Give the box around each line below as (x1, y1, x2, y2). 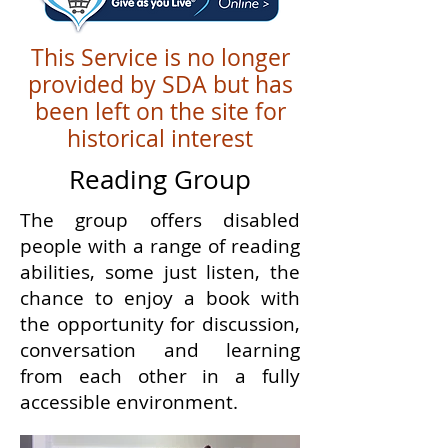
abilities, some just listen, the (20, 259, 300, 285)
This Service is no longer (30, 42, 290, 73)
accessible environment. (20, 389, 238, 415)
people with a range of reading (20, 233, 300, 259)
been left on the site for (34, 96, 286, 127)
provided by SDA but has (27, 69, 293, 100)
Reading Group (69, 162, 251, 197)
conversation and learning (20, 337, 300, 363)
